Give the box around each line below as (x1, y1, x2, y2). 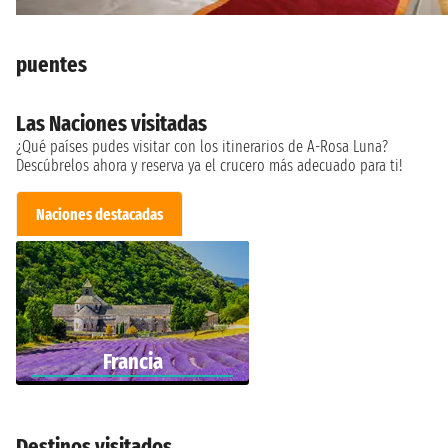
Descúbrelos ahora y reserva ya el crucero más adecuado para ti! (16, 155, 402, 175)
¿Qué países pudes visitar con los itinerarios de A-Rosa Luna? (16, 136, 388, 156)
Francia (102, 348, 163, 376)
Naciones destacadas (36, 204, 164, 224)
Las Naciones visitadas (16, 109, 207, 137)
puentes (16, 50, 87, 78)
